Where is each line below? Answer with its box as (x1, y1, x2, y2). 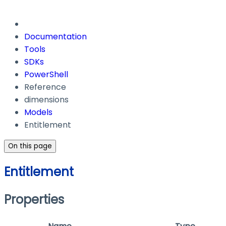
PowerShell (24, 69, 68, 81)
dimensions (24, 94, 69, 106)
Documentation (24, 31, 87, 43)
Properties (4, 191, 64, 208)
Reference (24, 81, 66, 93)
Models (24, 106, 52, 119)
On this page (8, 141, 52, 151)
